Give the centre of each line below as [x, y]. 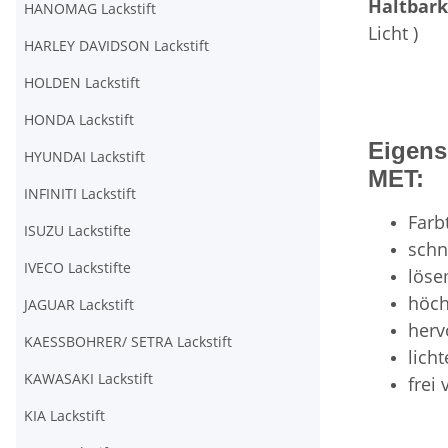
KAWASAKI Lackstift [88, 378]
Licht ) [393, 33]
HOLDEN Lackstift [82, 82]
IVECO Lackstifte [77, 267]
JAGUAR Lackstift [79, 304]
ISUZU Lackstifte [77, 230]
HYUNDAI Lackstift [84, 156]
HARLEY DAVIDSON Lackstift [116, 45]
